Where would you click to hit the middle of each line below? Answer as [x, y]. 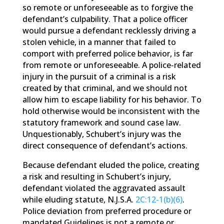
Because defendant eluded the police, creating [111, 165]
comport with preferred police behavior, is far [107, 53]
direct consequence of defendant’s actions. [105, 145]
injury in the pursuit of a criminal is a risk [99, 76]
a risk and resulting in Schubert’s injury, [96, 176]
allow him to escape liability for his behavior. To [112, 99]
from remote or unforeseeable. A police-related [111, 65]
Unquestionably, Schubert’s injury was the [101, 134]
